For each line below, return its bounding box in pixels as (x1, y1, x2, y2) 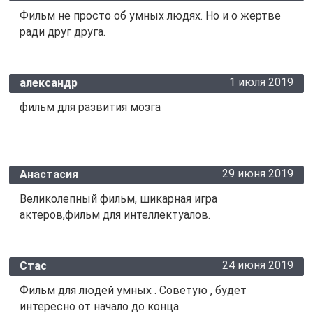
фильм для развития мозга (19, 101, 161, 115)
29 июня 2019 (222, 167, 294, 181)
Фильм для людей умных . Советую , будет (19, 284, 247, 298)
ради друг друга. (19, 25, 105, 39)
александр (19, 76, 78, 90)
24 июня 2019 (222, 259, 294, 272)
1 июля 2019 (229, 75, 294, 89)
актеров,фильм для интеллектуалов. (19, 208, 210, 222)
